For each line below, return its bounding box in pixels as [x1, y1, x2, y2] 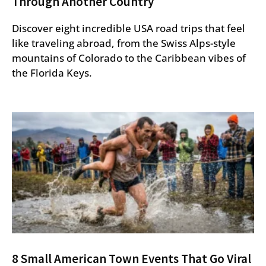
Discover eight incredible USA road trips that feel [12, 21, 245, 35]
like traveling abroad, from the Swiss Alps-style [12, 36, 236, 50]
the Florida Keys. [12, 65, 92, 80]
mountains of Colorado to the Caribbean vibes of [12, 50, 246, 65]
